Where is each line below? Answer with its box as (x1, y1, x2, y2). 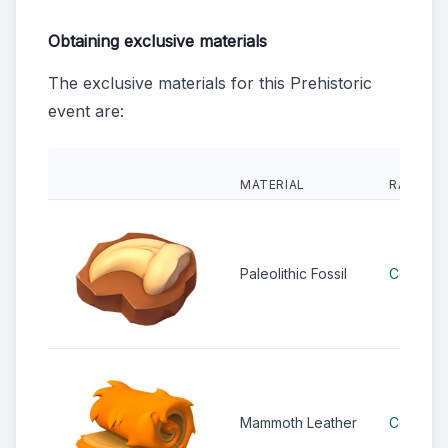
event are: (48, 101, 124, 122)
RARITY (389, 177, 437, 193)
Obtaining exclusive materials (48, 31, 267, 52)
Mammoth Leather (240, 414, 357, 432)
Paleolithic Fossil (240, 265, 347, 283)
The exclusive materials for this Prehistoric (48, 73, 372, 94)
